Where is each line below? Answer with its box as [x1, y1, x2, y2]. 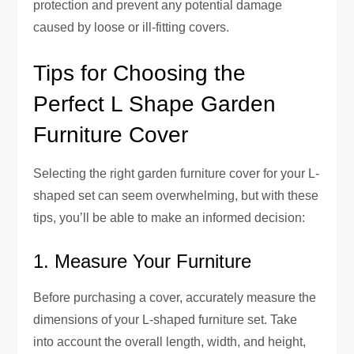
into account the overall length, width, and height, [33, 334, 307, 348]
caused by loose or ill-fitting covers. [33, 20, 230, 34]
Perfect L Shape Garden [33, 91, 277, 116]
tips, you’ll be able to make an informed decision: [33, 210, 306, 224]
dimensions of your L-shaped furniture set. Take [33, 312, 298, 326]
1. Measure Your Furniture [33, 250, 252, 272]
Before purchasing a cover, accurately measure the [33, 290, 317, 304]
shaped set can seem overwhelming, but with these [33, 188, 319, 202]
